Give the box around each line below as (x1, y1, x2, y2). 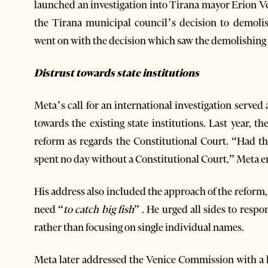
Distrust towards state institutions (34, 66, 199, 80)
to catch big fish (63, 203, 134, 217)
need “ (34, 203, 64, 217)
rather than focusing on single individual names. (34, 221, 244, 234)
